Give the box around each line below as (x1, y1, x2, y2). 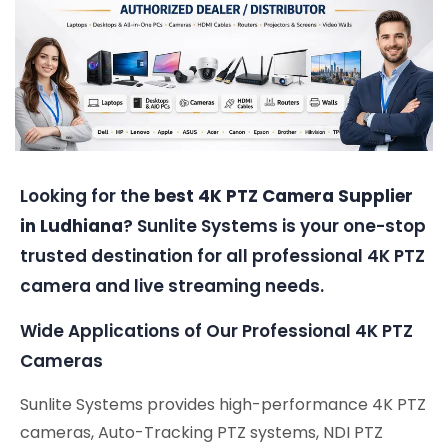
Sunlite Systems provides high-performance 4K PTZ (20, 392, 426, 416)
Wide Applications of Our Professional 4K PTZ (20, 318, 413, 343)
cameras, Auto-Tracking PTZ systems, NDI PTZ (20, 420, 383, 444)
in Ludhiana (20, 213, 123, 238)
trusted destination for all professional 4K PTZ (20, 243, 425, 268)
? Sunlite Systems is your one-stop (123, 213, 426, 238)
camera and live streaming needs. (20, 273, 324, 298)
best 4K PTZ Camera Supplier (154, 183, 413, 208)
